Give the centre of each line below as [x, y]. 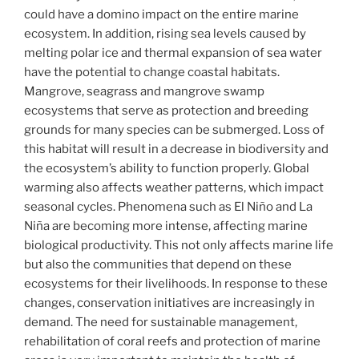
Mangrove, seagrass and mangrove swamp [144, 91]
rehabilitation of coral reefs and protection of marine [172, 341]
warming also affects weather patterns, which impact [174, 187]
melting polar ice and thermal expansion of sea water [173, 52]
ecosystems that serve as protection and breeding [166, 110]
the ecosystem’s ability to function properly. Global [167, 168]
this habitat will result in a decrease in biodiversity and [176, 149]
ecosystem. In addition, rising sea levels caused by [165, 33]
